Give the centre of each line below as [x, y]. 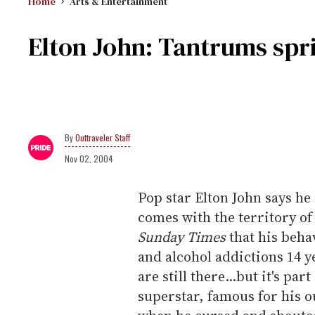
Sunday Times [182, 237]
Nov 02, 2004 [89, 159]
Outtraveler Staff [103, 137]
